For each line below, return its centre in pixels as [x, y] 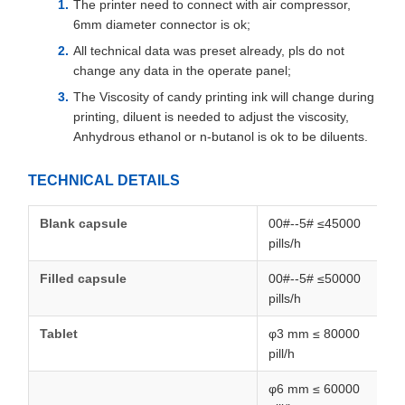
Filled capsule [83, 278]
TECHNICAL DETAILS [104, 180]
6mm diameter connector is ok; [162, 24]
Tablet [59, 334]
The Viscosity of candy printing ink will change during [224, 97]
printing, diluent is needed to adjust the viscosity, [211, 117]
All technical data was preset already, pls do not [209, 51]
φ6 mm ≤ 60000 [314, 389]
